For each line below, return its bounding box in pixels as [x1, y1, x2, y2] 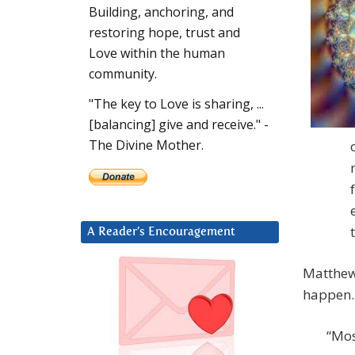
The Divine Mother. [89, 136, 204, 155]
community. [89, 65, 157, 83]
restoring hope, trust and [89, 24, 240, 42]
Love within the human [89, 44, 225, 63]
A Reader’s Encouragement [87, 226, 235, 239]
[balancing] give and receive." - [89, 116, 269, 134]
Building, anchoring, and [89, 3, 234, 21]
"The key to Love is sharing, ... [89, 95, 264, 113]
